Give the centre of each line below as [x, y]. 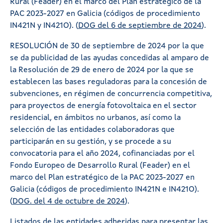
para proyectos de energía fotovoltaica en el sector [103, 106]
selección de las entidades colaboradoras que [92, 130]
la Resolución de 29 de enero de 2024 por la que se [102, 70]
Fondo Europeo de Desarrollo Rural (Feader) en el [100, 166]
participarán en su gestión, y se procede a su [91, 142]
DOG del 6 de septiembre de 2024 [140, 26]
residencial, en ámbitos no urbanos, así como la [95, 118]
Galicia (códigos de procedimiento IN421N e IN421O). [105, 189]
